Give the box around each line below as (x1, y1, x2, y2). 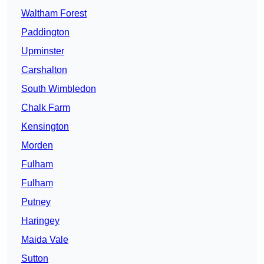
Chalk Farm (21, 103, 70, 113)
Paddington (21, 27, 70, 38)
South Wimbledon (21, 84, 96, 94)
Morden (21, 140, 53, 151)
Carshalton (21, 65, 67, 75)
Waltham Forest (21, 8, 87, 19)
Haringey (21, 216, 60, 226)
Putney (21, 197, 51, 207)
